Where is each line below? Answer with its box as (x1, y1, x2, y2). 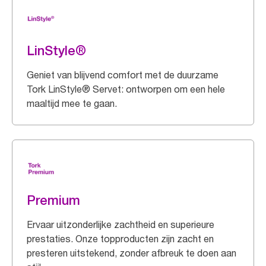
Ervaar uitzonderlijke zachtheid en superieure (27, 218, 214, 230)
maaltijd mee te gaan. (27, 97, 117, 109)
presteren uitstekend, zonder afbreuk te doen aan (27, 247, 236, 259)
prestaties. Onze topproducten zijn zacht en (27, 233, 214, 245)
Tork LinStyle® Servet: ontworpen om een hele (27, 83, 225, 95)
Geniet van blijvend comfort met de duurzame (27, 69, 218, 81)
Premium (27, 192, 80, 208)
